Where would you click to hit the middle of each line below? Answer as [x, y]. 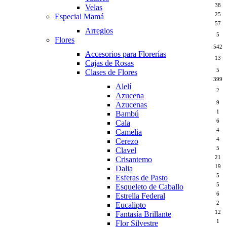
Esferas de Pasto [142, 177]
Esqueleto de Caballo [149, 186]
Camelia [129, 132]
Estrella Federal [140, 196]
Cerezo [127, 141]
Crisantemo [134, 159]
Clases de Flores [111, 72]
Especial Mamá [79, 16]
